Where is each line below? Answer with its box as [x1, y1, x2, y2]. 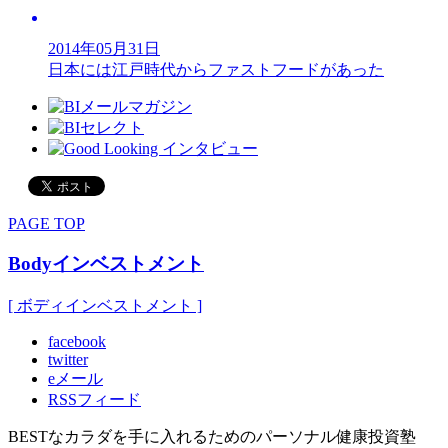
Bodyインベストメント [8, 253, 204, 275]
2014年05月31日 [48, 39, 160, 57]
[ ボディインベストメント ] [8, 297, 202, 314]
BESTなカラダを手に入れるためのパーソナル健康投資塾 [8, 428, 416, 445]
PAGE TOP [8, 214, 85, 232]
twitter [48, 351, 88, 368]
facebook [48, 333, 106, 350]
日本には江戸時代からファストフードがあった [48, 60, 384, 78]
